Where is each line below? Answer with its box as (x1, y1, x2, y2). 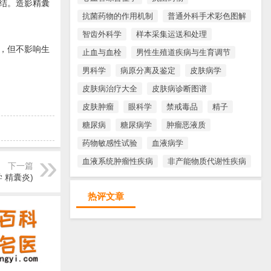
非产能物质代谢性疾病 (168, 156, 246, 166)
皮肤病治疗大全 (82, 83, 137, 93)
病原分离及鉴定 (120, 65, 175, 75)
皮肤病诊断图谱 (152, 83, 207, 93)
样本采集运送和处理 (136, 29, 207, 39)
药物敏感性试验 (82, 138, 137, 148)
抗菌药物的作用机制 (82, 11, 153, 21)
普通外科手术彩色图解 (168, 11, 246, 21)
